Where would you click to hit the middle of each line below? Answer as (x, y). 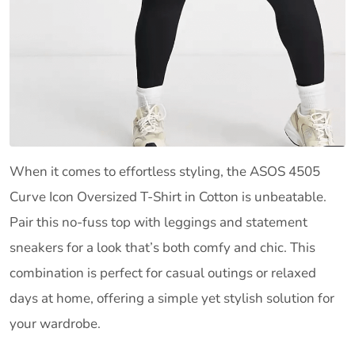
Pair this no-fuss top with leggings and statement (158, 222)
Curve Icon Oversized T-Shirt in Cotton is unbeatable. (168, 197)
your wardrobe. (55, 323)
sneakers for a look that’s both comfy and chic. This (162, 247)
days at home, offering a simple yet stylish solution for (172, 298)
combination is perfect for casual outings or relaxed (163, 273)
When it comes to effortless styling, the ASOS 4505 (165, 171)
